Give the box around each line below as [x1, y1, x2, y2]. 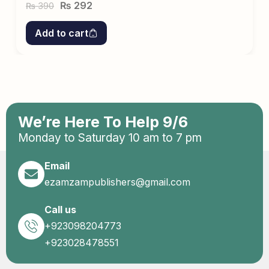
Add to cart [35, 26, 88, 39]
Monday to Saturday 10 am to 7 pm [18, 130, 202, 145]
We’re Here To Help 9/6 [18, 112, 188, 131]
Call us [44, 203, 76, 216]
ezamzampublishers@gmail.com [44, 175, 190, 188]
